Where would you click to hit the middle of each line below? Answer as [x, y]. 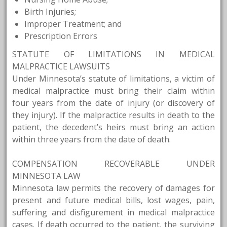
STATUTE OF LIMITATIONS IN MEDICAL [113, 54]
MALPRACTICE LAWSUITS [61, 66]
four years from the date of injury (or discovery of [113, 103]
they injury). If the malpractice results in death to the [113, 115]
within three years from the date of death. [92, 139]
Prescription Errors [61, 36]
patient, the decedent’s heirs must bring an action [113, 127]
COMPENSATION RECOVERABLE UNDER [113, 163]
